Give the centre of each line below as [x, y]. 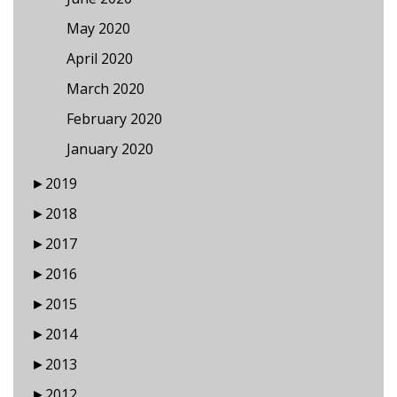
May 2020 [98, 28]
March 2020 [105, 88]
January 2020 [110, 148]
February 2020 [114, 118]
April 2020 [100, 58]
